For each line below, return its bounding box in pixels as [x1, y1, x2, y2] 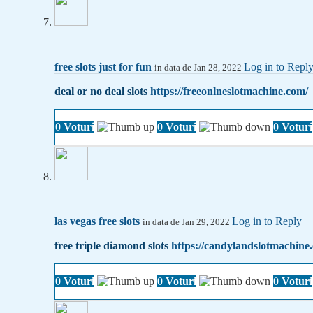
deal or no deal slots [54, 85, 150, 98]
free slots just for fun [54, 61, 152, 73]
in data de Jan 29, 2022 [143, 217, 232, 228]
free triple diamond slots [54, 240, 171, 252]
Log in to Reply [232, 215, 302, 228]
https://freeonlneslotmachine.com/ [150, 85, 308, 98]
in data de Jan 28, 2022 [154, 62, 244, 73]
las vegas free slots [54, 215, 140, 228]
